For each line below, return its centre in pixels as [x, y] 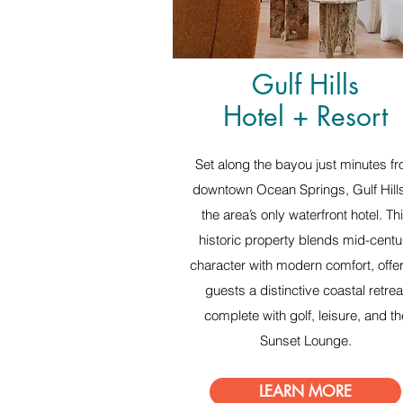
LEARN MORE [305, 391]
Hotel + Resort [305, 116]
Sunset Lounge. [306, 340]
